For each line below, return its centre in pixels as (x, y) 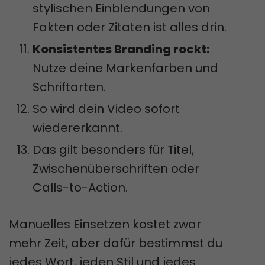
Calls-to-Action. (80, 187)
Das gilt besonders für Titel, (113, 149)
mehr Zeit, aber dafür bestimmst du (116, 243)
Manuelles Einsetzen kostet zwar (105, 224)
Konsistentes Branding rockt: (121, 49)
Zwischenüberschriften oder (116, 168)
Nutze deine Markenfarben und (125, 68)
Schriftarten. (69, 87)
